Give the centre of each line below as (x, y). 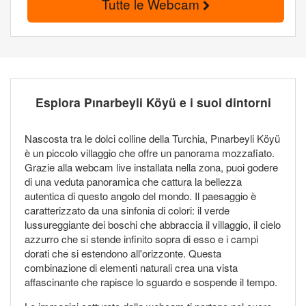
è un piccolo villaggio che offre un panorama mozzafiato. (150, 153)
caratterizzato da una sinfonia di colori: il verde (127, 210)
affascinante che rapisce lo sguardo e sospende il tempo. (151, 282)
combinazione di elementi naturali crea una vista (131, 268)
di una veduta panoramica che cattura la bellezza (133, 182)
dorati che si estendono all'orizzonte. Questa (123, 253)
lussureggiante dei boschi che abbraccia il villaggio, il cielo (153, 225)
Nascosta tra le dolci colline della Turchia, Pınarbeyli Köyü (152, 139)
